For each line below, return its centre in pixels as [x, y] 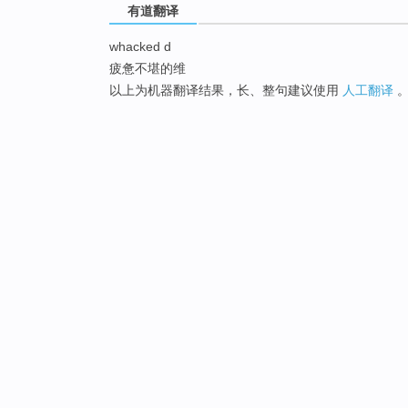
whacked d [140, 47]
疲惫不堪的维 [148, 69]
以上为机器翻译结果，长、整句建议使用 [226, 91]
